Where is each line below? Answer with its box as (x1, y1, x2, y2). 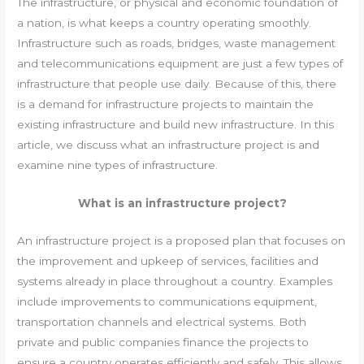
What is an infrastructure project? (77, 196, 287, 210)
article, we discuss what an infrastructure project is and (17, 137, 320, 151)
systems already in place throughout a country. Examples (17, 275, 333, 288)
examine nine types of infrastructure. (17, 158, 219, 171)
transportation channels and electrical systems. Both (17, 315, 307, 329)
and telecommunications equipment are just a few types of (17, 56, 344, 70)
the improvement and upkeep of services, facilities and (17, 254, 319, 268)
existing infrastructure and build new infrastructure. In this (17, 117, 335, 131)
